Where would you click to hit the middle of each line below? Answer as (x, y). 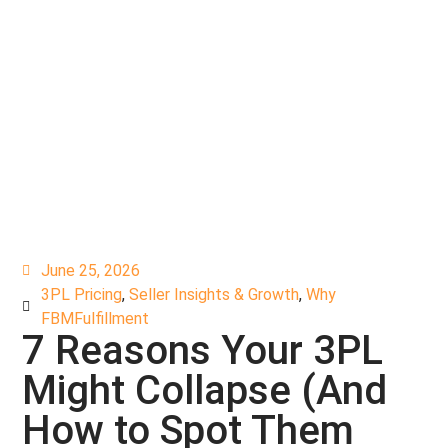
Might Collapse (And (205, 390)
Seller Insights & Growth (214, 294)
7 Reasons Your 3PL (203, 350)
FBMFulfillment (95, 318)
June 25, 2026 (91, 270)
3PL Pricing (82, 294)
